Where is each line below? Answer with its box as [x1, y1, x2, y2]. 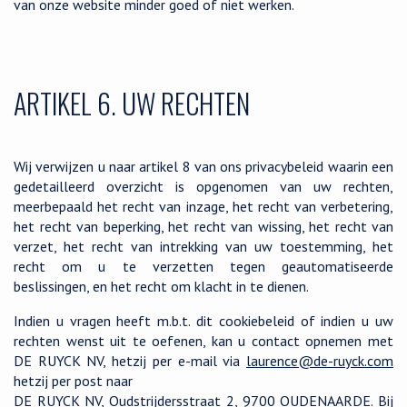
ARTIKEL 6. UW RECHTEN [14, 83, 250, 124]
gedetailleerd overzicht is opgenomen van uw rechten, [14, 177, 393, 195]
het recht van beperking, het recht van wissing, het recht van [14, 217, 393, 235]
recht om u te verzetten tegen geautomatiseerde [14, 257, 393, 275]
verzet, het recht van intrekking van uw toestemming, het [14, 237, 393, 255]
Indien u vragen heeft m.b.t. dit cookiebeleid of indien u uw [14, 312, 393, 330]
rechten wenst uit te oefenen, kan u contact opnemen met [14, 332, 393, 350]
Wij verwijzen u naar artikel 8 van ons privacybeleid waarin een [14, 157, 393, 175]
